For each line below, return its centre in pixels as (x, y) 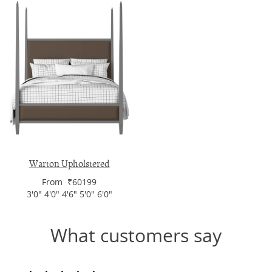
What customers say (136, 236)
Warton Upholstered (69, 164)
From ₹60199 (69, 182)
